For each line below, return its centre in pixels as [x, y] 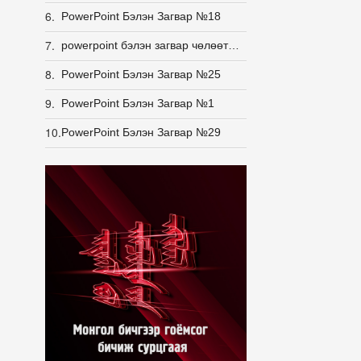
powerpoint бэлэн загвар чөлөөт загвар [234, 45]
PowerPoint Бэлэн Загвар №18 [141, 16]
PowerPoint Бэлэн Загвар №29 [141, 132]
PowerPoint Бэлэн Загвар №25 [141, 74]
